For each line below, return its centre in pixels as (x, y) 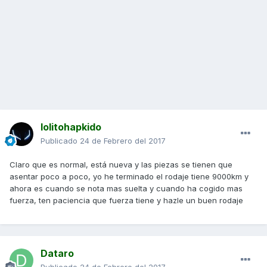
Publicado (60, 141)
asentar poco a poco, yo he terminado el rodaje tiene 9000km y (129, 177)
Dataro (57, 254)
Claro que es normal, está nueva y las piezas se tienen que (121, 165)
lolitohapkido (71, 127)
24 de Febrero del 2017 (123, 141)
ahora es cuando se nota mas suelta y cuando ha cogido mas (126, 189)
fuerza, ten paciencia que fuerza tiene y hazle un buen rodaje (126, 201)
